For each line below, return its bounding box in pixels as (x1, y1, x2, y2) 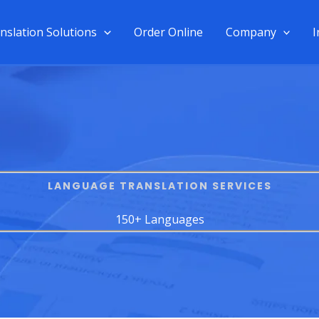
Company (225, 23, 276, 40)
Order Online (133, 23, 203, 40)
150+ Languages (115, 211, 204, 227)
